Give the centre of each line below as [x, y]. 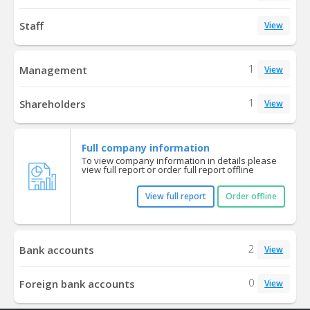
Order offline [251, 197]
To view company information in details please [179, 161]
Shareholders [53, 104]
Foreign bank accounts [77, 283]
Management [54, 70]
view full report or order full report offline [167, 170]
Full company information [145, 148]
